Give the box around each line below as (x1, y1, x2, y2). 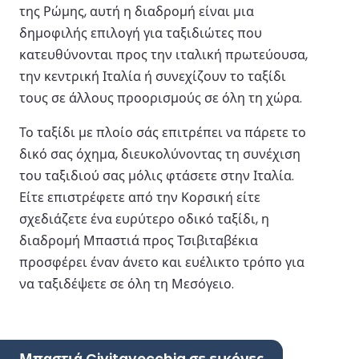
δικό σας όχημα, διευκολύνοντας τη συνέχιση (19, 144, 301, 163)
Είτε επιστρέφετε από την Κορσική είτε (19, 188, 260, 207)
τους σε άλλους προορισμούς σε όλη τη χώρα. (19, 88, 302, 107)
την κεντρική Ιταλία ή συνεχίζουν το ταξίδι (19, 67, 286, 86)
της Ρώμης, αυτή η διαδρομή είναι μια (19, 2, 254, 21)
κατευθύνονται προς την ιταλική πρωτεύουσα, (19, 45, 308, 64)
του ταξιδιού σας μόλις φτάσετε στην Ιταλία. (19, 166, 294, 185)
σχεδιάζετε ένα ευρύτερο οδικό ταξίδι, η (19, 209, 269, 228)
